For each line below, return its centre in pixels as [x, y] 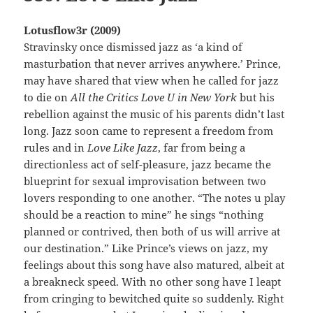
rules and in [56, 147]
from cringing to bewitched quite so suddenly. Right [154, 298]
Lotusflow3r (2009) [73, 30]
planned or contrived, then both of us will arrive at [152, 231]
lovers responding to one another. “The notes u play [155, 197]
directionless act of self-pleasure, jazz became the [148, 164]
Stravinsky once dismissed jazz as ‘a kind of [133, 46]
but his [256, 97]
